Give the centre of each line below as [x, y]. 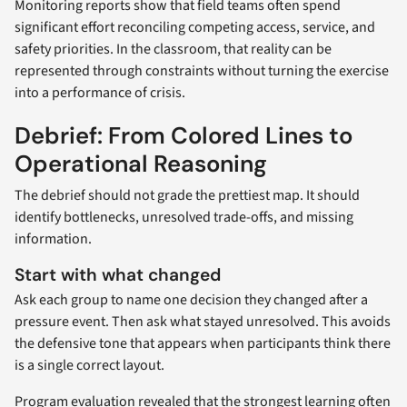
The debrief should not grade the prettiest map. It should [187, 196]
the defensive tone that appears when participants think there [203, 344]
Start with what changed [118, 275]
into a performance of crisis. [100, 93]
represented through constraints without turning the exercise [202, 71]
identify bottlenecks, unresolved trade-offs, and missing [184, 218]
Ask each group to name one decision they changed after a [191, 300]
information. [53, 239]
